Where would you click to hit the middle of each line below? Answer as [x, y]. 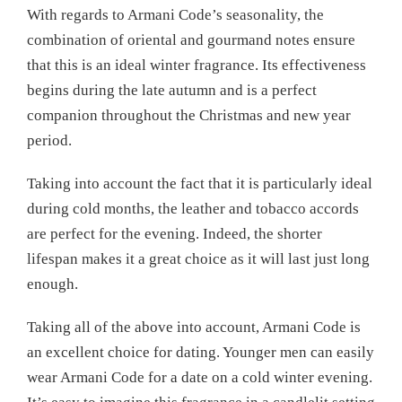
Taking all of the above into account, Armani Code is [194, 327]
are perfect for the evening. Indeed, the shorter [175, 233]
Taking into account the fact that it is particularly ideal [200, 183]
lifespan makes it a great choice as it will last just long [198, 258]
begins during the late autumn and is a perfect [172, 90]
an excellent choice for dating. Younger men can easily [201, 352]
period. [49, 140]
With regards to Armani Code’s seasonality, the [175, 14]
